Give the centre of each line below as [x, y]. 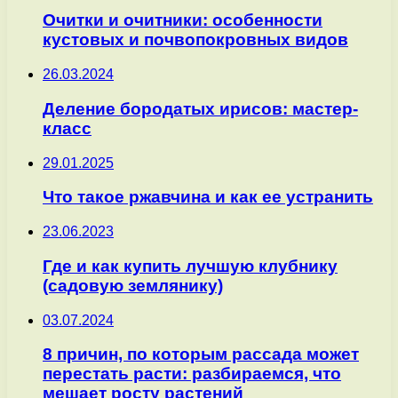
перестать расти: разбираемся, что [192, 374]
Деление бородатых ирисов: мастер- [200, 108]
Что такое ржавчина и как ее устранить [208, 197]
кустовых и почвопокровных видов [195, 40]
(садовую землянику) [133, 285]
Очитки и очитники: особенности [183, 20]
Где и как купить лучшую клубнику [190, 266]
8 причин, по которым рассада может [201, 354]
